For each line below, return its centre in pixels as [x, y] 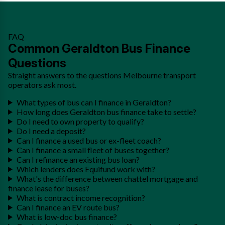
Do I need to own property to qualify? [80, 121]
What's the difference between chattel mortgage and [107, 178]
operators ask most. [42, 84]
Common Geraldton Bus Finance [99, 48]
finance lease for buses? [49, 188]
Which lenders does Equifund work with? [86, 169]
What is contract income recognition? [81, 197]
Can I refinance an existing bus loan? [78, 159]
